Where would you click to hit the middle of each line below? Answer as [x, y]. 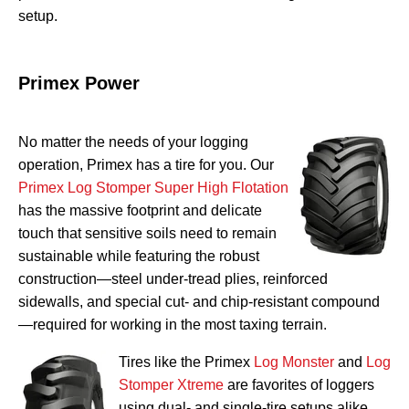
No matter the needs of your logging [133, 142]
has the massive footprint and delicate [140, 211]
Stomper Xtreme [171, 385]
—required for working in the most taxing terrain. [174, 325]
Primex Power [79, 84]
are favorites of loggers [299, 385]
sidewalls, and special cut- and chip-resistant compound [199, 302]
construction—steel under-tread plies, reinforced [173, 279]
